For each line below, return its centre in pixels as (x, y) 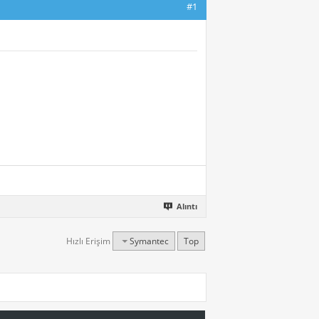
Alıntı (187, 206)
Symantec (149, 241)
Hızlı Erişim (88, 241)
